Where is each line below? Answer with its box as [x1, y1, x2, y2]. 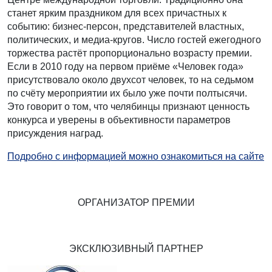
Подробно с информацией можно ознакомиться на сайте [7, 151, 264, 162]
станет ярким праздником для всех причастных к [7, 8, 226, 19]
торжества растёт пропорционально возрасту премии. [7, 48, 252, 59]
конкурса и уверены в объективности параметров [7, 115, 231, 126]
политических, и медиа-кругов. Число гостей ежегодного [7, 35, 261, 46]
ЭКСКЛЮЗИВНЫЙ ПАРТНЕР [69, 243, 203, 254]
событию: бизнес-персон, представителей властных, [7, 21, 244, 32]
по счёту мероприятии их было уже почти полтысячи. [7, 88, 247, 99]
